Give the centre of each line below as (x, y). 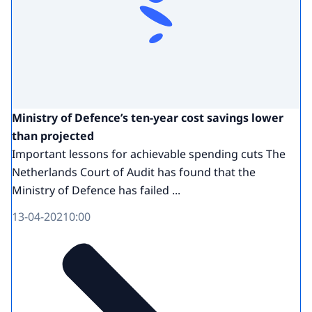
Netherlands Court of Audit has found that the (134, 172)
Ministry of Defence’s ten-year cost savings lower (148, 117)
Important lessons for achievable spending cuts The (149, 154)
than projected (53, 135)
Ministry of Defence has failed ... (96, 190)
